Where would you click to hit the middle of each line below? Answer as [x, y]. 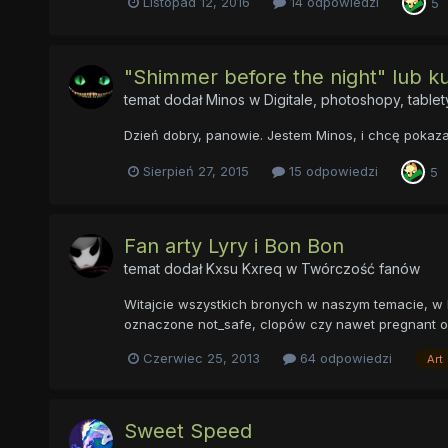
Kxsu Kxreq [243, 269]
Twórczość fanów [360, 269]
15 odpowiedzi [331, 171]
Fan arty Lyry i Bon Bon [233, 246]
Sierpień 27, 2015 [195, 171]
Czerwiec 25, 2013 [201, 357]
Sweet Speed [187, 430]
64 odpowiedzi [343, 357]
